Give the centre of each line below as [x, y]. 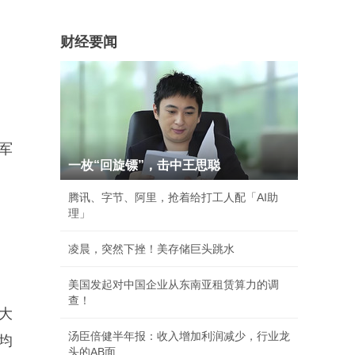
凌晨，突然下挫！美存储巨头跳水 [151, 249]
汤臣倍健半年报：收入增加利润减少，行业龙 [179, 336]
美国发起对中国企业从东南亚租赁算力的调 [174, 284]
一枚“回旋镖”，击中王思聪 [144, 165]
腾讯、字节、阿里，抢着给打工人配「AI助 [173, 197]
